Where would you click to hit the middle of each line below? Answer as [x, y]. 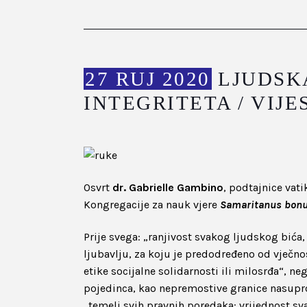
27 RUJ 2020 [148, 79]
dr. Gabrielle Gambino [168, 187]
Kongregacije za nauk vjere [152, 205]
